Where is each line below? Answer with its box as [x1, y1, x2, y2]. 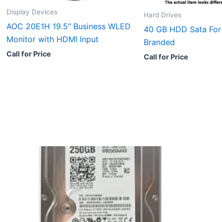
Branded [144, 37, 175, 47]
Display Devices [6, 8, 57, 16]
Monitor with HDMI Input [6, 34, 99, 45]
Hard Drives [144, 10, 181, 19]
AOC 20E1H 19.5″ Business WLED [6, 21, 131, 32]
